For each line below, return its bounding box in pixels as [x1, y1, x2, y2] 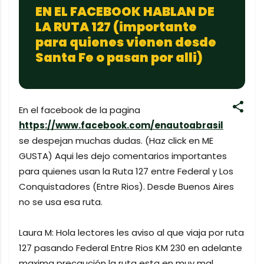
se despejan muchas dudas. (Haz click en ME [19, 134, 213, 147]
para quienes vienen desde [35, 34, 216, 51]
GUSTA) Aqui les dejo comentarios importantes [19, 149, 227, 162]
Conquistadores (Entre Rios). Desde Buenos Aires [19, 180, 234, 193]
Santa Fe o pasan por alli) [35, 49, 203, 66]
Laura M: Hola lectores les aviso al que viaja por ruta [19, 226, 244, 239]
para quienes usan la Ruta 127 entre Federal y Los [19, 164, 233, 177]
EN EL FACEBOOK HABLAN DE [35, 3, 214, 20]
